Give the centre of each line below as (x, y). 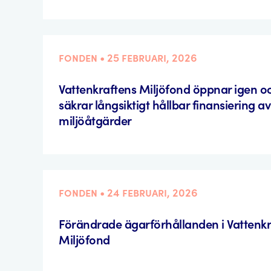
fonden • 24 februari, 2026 (129, 193)
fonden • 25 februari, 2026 (128, 58)
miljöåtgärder (97, 121)
